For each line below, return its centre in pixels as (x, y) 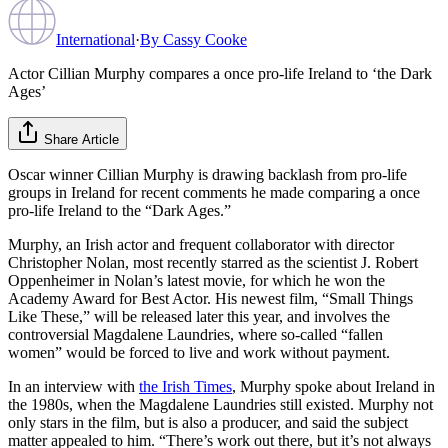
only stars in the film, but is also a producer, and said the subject (208, 422)
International (95, 39)
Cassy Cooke (205, 39)
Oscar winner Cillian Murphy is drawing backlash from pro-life (207, 174)
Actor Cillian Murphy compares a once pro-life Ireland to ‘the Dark (220, 73)
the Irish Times (185, 386)
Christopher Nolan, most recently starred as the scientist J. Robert (213, 262)
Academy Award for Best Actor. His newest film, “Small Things (210, 298)
